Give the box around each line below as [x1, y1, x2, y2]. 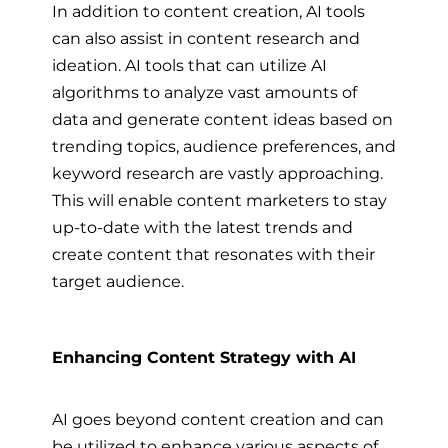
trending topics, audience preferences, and [52, 136, 396, 157]
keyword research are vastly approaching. [52, 163, 383, 184]
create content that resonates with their [52, 244, 375, 265]
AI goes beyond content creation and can [52, 409, 384, 430]
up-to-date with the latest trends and [52, 217, 353, 238]
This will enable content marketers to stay [52, 190, 387, 211]
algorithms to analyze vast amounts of [52, 82, 357, 103]
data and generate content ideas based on [52, 109, 393, 130]
